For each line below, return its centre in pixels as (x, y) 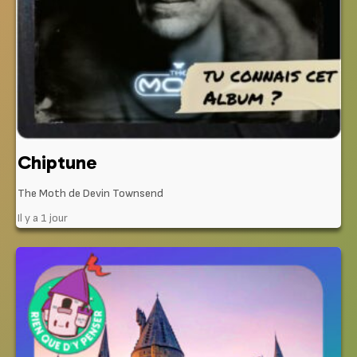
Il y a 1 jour (43, 218)
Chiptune (57, 162)
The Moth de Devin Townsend (90, 193)
